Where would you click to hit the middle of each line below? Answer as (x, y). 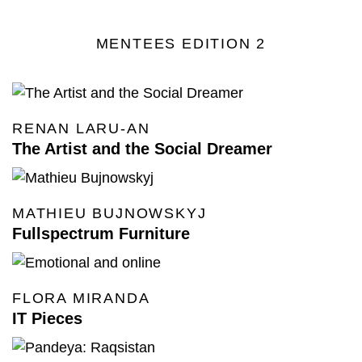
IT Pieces (47, 318)
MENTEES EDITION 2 (181, 43)
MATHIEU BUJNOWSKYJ (109, 213)
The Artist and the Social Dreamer (142, 148)
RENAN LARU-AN (81, 128)
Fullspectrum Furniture (101, 233)
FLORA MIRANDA (81, 298)
